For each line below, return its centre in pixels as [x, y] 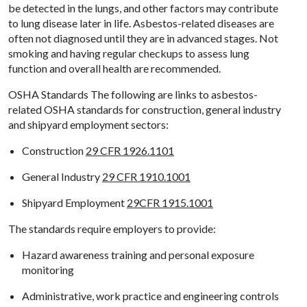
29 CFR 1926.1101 [130, 150]
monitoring [48, 269]
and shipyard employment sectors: [88, 124]
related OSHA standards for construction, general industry [145, 109]
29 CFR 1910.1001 [146, 176]
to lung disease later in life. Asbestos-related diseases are [141, 23]
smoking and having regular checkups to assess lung [129, 53]
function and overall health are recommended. [114, 68]
